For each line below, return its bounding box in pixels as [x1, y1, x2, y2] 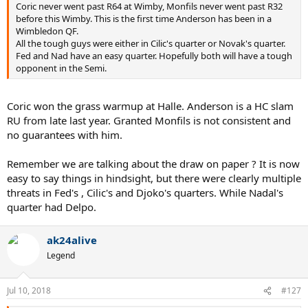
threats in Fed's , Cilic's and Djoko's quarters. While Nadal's [7, 185, 283, 199]
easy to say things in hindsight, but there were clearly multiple [7, 170, 301, 185]
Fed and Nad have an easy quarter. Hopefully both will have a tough [16, 49, 292, 63]
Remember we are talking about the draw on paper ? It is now [7, 156, 300, 170]
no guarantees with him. [7, 127, 122, 142]
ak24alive [47, 232, 97, 247]
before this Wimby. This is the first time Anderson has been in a [16, 12, 272, 25]
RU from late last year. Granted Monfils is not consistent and [7, 113, 291, 127]
